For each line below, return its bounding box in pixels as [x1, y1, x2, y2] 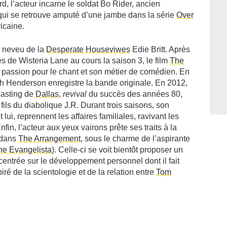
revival [63, 90, 87, 98]
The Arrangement [18, 134, 81, 143]
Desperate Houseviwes [46, 45, 130, 54]
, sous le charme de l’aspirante [81, 134, 190, 143]
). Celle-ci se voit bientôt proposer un [52, 145, 183, 154]
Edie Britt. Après [130, 45, 190, 54]
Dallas [35, 90, 59, 98]
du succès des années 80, [87, 90, 182, 98]
